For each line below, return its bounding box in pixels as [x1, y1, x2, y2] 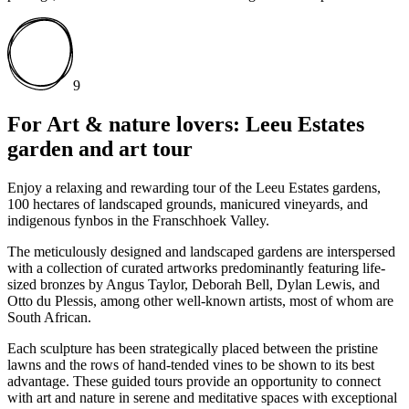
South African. [7, 309, 91, 325]
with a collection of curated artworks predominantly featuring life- [7, 259, 385, 276]
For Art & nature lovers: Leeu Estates [7, 111, 364, 136]
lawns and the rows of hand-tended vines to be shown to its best [7, 356, 374, 372]
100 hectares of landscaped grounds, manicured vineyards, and [7, 195, 368, 212]
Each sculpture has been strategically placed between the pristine [7, 340, 378, 356]
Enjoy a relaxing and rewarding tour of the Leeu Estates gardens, [7, 179, 381, 195]
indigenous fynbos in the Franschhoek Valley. [7, 212, 269, 228]
